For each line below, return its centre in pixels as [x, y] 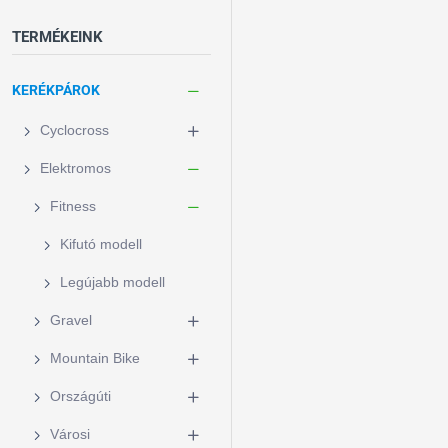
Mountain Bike [95, 358]
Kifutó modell [101, 244]
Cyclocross [74, 130]
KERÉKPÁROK [56, 90]
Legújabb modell [112, 282]
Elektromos [75, 168]
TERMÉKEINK [57, 37]
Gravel [71, 320]
